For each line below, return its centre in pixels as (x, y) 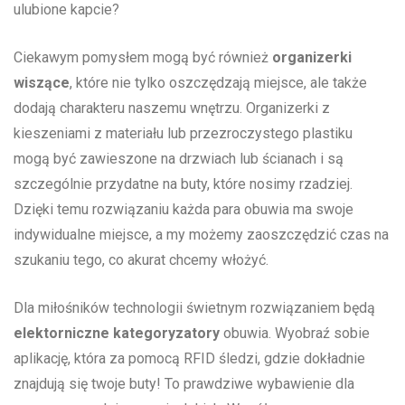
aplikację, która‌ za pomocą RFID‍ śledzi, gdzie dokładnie (189, 359)
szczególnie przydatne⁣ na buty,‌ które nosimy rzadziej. (183, 184)
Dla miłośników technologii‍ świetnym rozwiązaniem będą (194, 308)
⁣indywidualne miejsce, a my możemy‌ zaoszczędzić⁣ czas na (201, 235)
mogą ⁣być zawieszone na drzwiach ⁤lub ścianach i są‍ (179, 159)
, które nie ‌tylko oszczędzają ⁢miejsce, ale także (218, 83)
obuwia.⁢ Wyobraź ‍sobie (295, 334)
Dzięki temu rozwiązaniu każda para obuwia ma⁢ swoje (184, 210)
